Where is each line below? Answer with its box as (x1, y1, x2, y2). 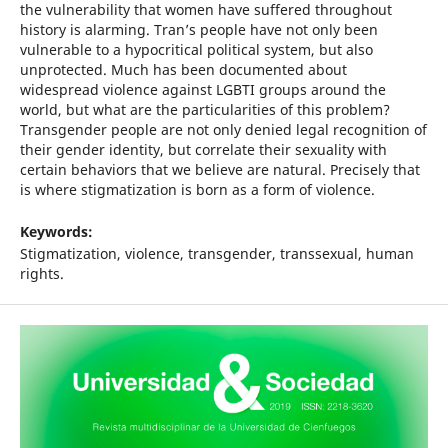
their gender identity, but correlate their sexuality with (19, 140, 387, 160)
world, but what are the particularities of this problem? (19, 100, 390, 120)
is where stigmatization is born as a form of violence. (19, 180, 375, 200)
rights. (19, 264, 64, 284)
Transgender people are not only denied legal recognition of (19, 120, 427, 140)
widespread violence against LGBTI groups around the (19, 80, 386, 100)
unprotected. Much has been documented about (19, 60, 347, 80)
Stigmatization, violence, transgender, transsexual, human (19, 244, 414, 264)
